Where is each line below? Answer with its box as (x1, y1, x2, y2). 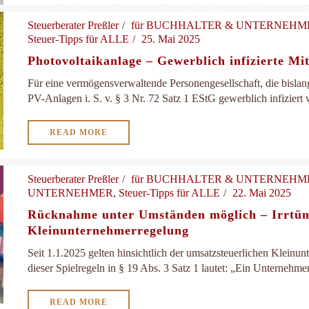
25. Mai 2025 (141, 33, 200, 45)
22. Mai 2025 (232, 187, 291, 199)
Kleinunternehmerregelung (28, 223, 189, 237)
